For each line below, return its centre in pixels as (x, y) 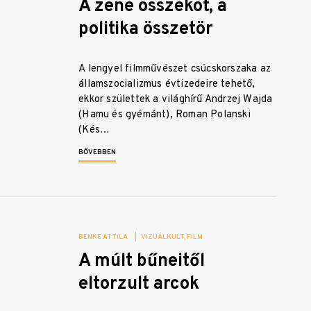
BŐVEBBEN (98, 153)
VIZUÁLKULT (163, 237)
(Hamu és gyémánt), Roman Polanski (165, 115)
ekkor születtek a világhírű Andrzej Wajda (176, 100)
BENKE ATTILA (103, 237)
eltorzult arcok (139, 285)
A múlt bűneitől (142, 262)
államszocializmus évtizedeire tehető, (167, 85)
